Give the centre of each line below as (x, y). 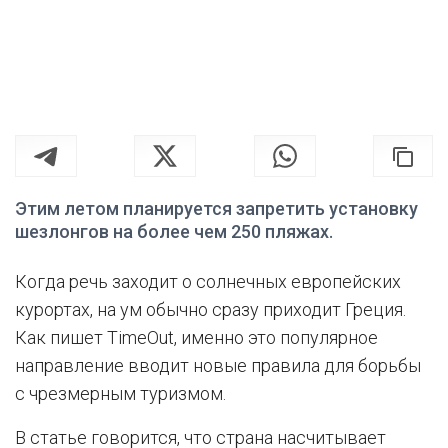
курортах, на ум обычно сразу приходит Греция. (210, 309)
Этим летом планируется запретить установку (216, 208)
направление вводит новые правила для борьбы (218, 365)
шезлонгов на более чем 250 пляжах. (174, 231)
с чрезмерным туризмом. (120, 393)
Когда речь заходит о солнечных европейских (208, 281)
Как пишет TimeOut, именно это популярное (196, 337)
